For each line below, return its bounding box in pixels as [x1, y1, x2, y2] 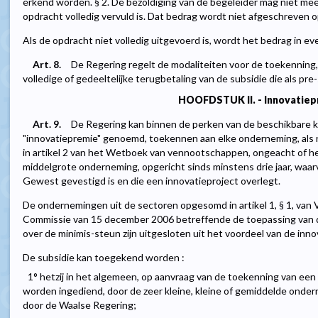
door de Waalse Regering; [23, 299, 136, 312]
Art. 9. [33, 118, 61, 131]
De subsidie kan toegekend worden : [23, 251, 185, 264]
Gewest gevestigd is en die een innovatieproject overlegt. [23, 175, 280, 187]
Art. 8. [33, 58, 61, 71]
